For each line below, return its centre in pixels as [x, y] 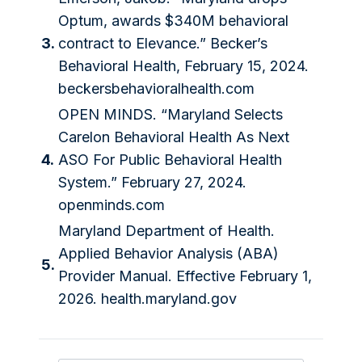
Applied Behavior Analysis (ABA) [168, 253]
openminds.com [112, 204]
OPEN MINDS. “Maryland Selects [170, 114]
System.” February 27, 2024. [152, 182]
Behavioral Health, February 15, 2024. [183, 65]
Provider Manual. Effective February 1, [185, 276]
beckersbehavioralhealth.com [156, 88]
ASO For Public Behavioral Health [170, 159]
